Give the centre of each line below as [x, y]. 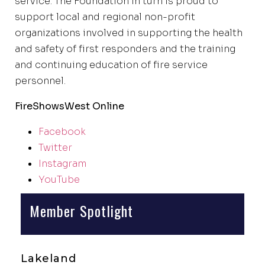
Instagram [62, 163]
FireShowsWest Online [70, 106]
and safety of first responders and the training [125, 49]
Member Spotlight [81, 210]
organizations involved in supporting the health [129, 33]
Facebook [62, 131]
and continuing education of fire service [111, 64]
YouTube [59, 179]
